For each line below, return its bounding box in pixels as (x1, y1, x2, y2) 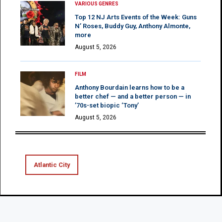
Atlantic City (34, 161, 70, 168)
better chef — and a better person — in (75, 92, 191, 100)
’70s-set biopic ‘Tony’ (75, 101, 139, 109)
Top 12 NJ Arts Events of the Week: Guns (75, 13, 197, 21)
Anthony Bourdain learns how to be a (75, 83, 184, 91)
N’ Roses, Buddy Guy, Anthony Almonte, (75, 22, 190, 30)
